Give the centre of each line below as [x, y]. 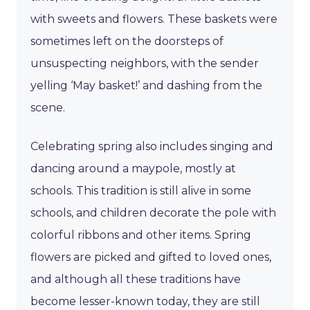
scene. [51, 108]
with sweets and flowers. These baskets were [154, 19]
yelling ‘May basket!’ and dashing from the [146, 86]
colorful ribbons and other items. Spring [141, 235]
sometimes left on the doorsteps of [127, 42]
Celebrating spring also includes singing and [152, 147]
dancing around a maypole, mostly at [133, 169]
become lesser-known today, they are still [145, 302]
